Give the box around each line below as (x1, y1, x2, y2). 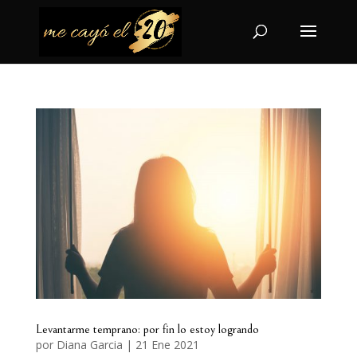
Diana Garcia (56, 336, 123, 352)
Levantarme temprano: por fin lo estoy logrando (35, 321, 259, 336)
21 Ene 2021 (135, 336, 199, 352)
